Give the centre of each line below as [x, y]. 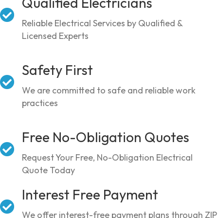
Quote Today [48, 170]
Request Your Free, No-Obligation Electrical [107, 157]
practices [40, 103]
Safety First [57, 70]
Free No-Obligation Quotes [106, 137]
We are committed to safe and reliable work [109, 90]
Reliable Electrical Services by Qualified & [102, 23]
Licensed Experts [55, 36]
